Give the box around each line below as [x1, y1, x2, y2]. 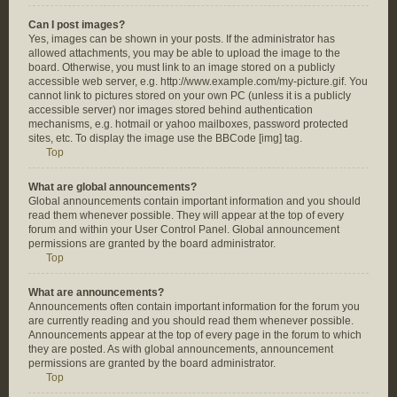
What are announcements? [28, 286, 164, 299]
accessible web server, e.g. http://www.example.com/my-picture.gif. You [28, 75, 368, 88]
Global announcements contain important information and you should [28, 195, 361, 207]
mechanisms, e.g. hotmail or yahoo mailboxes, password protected [28, 118, 348, 130]
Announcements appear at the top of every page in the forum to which [28, 329, 362, 341]
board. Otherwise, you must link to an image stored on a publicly [28, 61, 335, 74]
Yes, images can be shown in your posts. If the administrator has [28, 33, 335, 45]
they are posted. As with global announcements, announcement [28, 343, 333, 355]
